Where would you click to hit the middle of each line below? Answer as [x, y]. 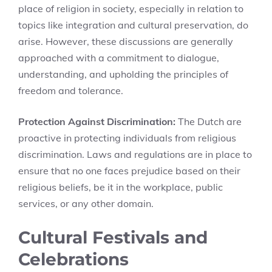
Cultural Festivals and [113, 237]
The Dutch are [209, 121]
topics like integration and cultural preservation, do [133, 25]
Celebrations [73, 259]
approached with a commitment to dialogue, [119, 58]
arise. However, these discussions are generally [126, 41]
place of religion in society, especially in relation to [131, 8]
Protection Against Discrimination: [97, 121]
